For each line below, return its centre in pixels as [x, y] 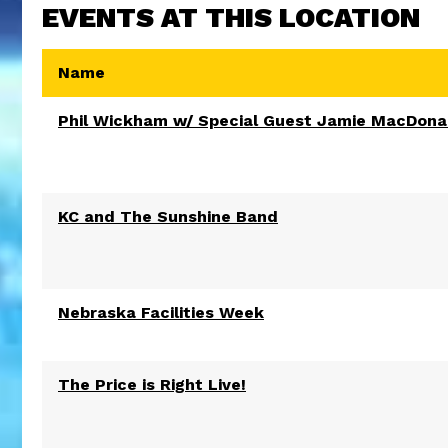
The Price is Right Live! [152, 384]
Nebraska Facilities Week [161, 312]
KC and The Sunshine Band [168, 216]
